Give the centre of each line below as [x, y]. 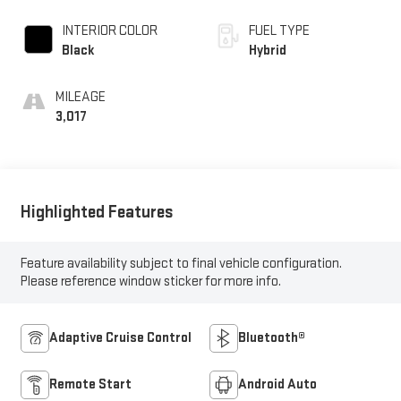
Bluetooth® [272, 337]
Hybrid [268, 51]
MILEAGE [80, 98]
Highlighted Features [97, 212]
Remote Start [90, 384]
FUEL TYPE [279, 31]
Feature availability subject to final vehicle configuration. [181, 263]
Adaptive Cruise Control [120, 337]
